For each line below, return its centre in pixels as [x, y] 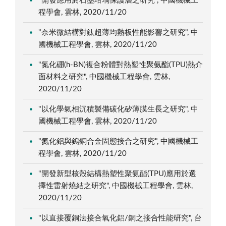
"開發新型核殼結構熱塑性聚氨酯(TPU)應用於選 [118, 174]
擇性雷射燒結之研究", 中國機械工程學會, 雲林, [116, 186]
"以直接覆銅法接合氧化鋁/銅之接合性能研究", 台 [120, 218]
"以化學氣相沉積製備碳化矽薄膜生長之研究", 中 [119, 109]
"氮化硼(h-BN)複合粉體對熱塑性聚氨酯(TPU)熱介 [121, 65]
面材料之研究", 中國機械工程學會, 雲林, [104, 77]
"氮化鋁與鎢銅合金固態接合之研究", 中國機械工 [119, 141]
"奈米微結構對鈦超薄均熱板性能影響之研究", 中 [119, 32]
